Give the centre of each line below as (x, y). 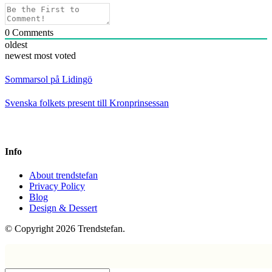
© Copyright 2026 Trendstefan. (65, 229)
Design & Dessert (63, 208)
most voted (55, 55)
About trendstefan (63, 175)
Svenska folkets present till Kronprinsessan (87, 103)
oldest (16, 44)
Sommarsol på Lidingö (49, 79)
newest (18, 55)
